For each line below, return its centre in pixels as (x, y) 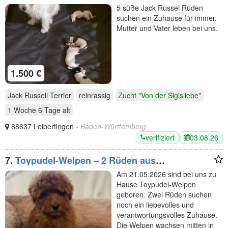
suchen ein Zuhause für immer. (167, 18)
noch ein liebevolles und (155, 204)
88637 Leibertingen (44, 126)
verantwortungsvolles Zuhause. (167, 215)
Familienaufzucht (42, 170)
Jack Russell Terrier (39, 95)
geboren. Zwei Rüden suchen (164, 194)
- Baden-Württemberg (111, 126)
